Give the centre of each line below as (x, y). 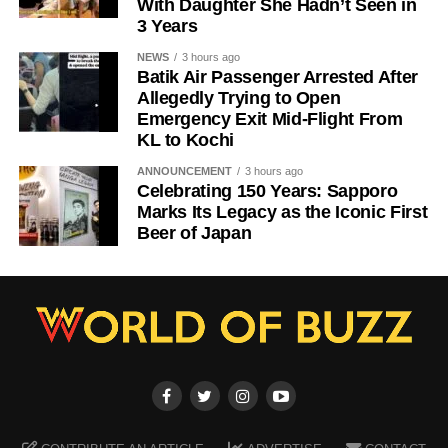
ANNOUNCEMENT (184, 170)
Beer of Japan (194, 232)
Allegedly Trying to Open (238, 97)
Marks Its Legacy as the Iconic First (282, 211)
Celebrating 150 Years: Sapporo (267, 190)
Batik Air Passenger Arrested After (277, 76)
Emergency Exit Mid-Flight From (269, 118)
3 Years (167, 25)
